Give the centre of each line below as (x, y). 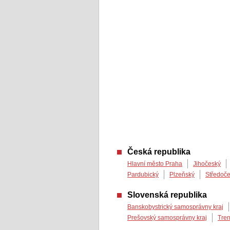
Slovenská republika (167, 195)
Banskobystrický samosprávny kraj (175, 207)
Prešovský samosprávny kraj (167, 218)
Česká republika (159, 152)
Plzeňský (182, 175)
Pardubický (143, 175)
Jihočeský (207, 164)
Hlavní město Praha (155, 164)
